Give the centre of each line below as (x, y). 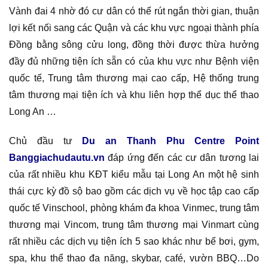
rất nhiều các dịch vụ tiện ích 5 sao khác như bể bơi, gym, (134, 241)
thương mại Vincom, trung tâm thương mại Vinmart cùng (134, 224)
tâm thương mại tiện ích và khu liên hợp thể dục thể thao (134, 95)
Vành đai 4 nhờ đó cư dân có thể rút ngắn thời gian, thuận (134, 11)
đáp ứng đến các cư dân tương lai (182, 157)
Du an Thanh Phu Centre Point (170, 141)
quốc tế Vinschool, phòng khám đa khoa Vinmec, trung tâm (134, 208)
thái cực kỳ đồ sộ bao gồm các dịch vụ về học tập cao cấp (134, 191)
